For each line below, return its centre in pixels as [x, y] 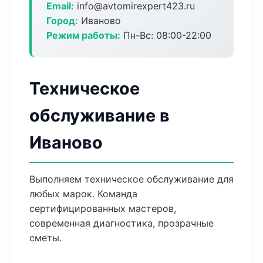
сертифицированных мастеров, [103, 208]
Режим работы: [83, 35]
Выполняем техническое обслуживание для [131, 179]
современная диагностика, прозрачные [122, 223]
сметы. [45, 238]
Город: [62, 21]
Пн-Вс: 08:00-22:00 [166, 35]
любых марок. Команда [83, 194]
